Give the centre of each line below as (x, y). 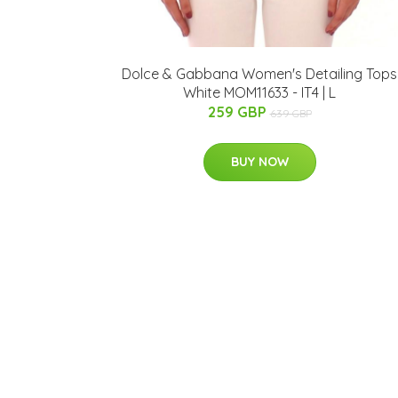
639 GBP (291, 113)
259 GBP (239, 111)
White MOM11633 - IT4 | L (259, 92)
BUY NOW (259, 161)
